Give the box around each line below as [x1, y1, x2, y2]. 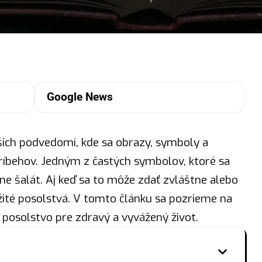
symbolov [133, 154, 184, 169]
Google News [46, 90, 113, 104]
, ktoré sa [183, 154, 230, 169]
